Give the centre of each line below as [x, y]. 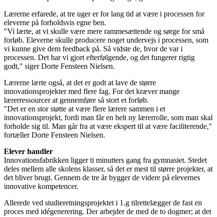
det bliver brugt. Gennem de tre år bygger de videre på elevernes [102, 177]
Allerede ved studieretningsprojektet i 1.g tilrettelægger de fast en [103, 202]
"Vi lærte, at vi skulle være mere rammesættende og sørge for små [104, 31]
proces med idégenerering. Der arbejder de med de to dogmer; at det [108, 211]
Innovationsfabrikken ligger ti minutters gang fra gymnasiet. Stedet [105, 160]
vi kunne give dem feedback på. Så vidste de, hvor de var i [93, 48]
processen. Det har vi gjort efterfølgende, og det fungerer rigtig [99, 57]
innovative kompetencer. [41, 186]
